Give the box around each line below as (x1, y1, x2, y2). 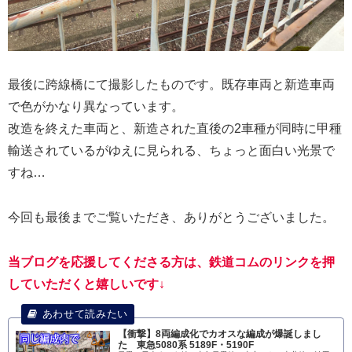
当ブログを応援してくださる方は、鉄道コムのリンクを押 (8, 255, 335, 269)
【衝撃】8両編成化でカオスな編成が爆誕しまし (118, 328, 322, 340)
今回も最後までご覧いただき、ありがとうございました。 (8, 210, 335, 224)
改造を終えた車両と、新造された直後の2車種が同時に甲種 (8, 122, 342, 136)
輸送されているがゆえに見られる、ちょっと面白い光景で (8, 144, 335, 158)
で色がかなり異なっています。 (8, 100, 184, 114)
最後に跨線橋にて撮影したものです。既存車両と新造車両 (8, 78, 335, 92)
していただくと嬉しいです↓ (8, 277, 165, 291)
